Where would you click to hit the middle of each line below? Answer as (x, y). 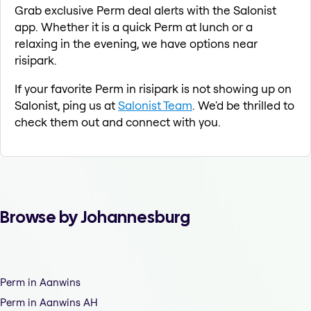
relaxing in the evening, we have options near (136, 44)
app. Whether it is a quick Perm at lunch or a (134, 27)
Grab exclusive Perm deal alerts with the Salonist (145, 10)
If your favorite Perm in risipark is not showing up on (153, 89)
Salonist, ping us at (66, 106)
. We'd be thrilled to (243, 106)
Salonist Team (155, 106)
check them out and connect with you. (118, 122)
